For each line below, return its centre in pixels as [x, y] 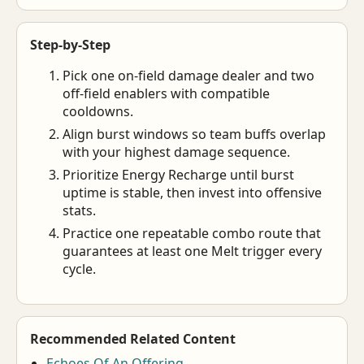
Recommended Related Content [133, 339]
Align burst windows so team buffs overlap [194, 134]
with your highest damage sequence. [176, 152]
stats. [79, 210]
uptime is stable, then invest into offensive [192, 193]
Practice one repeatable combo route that [192, 233]
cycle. [79, 269]
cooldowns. [98, 111]
